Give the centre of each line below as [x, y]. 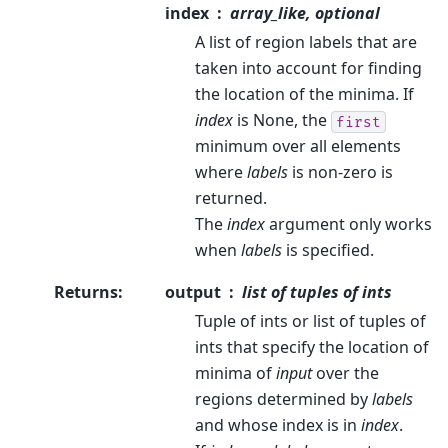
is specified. [328, 250]
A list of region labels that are [306, 42]
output [193, 292]
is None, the [282, 120]
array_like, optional [305, 13]
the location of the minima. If [304, 94]
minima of [235, 373]
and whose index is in [278, 425]
